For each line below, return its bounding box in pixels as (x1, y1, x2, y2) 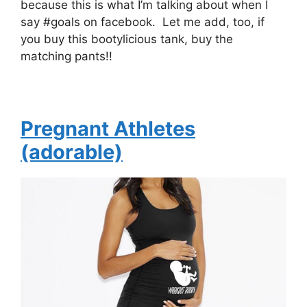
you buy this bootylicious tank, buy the (21, 32, 233, 47)
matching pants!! (21, 49, 112, 64)
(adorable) (21, 140, 123, 164)
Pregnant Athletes (21, 116, 195, 141)
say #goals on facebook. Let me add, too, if (21, 15, 265, 29)
